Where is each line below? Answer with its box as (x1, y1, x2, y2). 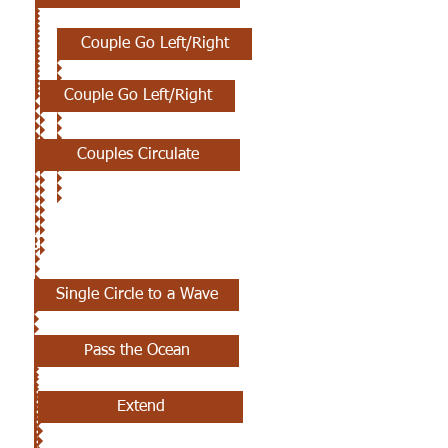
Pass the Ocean (83, 343, 190, 359)
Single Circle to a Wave (55, 287, 218, 303)
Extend (116, 399, 165, 415)
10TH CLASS (20, 234, 123, 253)
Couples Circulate (76, 147, 199, 163)
